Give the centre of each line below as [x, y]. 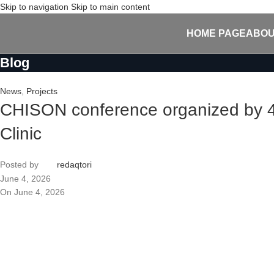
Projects [42, 91]
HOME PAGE [216, 33]
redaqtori [74, 165]
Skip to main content [110, 7]
